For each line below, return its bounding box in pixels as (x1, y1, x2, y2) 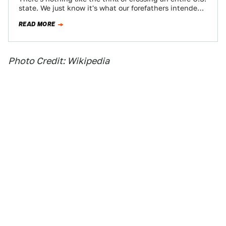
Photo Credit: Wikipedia (8, 55, 109, 66)
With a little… (19, 13, 66, 21)
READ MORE (19, 20, 55, 29)
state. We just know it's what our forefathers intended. (19, 4, 204, 12)
